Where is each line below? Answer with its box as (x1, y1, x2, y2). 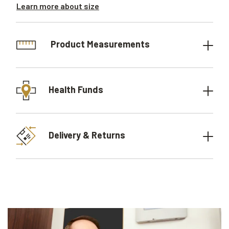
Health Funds (49, 83, 103, 95)
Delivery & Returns (49, 129, 125, 141)
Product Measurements (49, 38, 150, 50)
